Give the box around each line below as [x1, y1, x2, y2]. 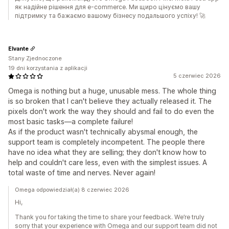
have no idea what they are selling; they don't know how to [8, 148, 207, 157]
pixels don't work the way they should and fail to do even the [8, 107, 214, 116]
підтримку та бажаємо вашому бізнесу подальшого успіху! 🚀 [15, 12, 205, 20]
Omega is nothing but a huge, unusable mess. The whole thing [8, 86, 216, 96]
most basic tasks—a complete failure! [8, 117, 133, 126]
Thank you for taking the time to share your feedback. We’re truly [15, 213, 204, 221]
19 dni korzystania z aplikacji [8, 64, 87, 72]
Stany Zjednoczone [8, 55, 62, 62]
